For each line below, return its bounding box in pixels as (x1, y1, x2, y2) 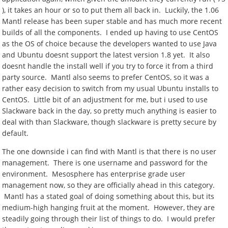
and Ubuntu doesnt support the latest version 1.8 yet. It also (2, 50, 210, 60)
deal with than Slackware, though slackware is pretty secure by (2, 117, 217, 127)
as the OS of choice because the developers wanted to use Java (2, 39, 217, 48)
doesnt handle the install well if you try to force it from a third (2, 61, 214, 71)
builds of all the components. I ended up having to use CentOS (2, 27, 219, 37)
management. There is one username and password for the (2, 158, 208, 167)
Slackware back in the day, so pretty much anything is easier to (2, 106, 217, 116)
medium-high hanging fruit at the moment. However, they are (2, 203, 215, 212)
